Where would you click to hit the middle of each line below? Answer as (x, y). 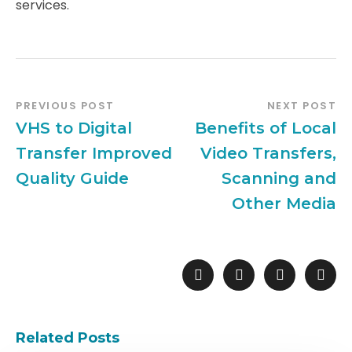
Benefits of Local (266, 128)
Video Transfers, (268, 154)
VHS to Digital (74, 128)
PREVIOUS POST (65, 106)
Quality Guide (72, 179)
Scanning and (279, 179)
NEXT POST (301, 106)
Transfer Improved (94, 154)
